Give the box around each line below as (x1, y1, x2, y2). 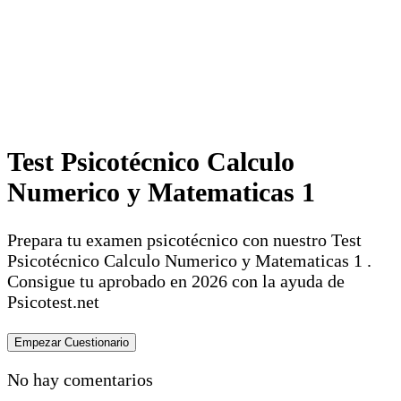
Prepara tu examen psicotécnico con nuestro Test (7, 229, 362, 250)
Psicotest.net (7, 291, 99, 311)
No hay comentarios (7, 369, 153, 389)
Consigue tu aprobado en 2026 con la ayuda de (7, 270, 345, 291)
